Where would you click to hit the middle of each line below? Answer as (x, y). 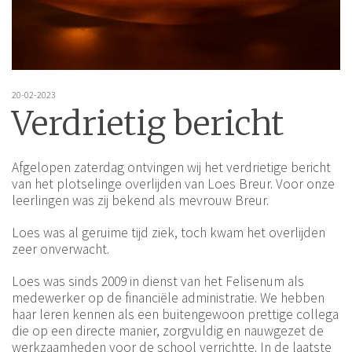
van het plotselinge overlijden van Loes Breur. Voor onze (173, 184)
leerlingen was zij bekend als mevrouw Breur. (140, 201)
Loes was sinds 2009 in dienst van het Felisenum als (158, 282)
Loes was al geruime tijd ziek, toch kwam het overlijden (169, 233)
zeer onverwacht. (60, 249)
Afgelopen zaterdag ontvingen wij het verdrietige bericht (171, 168)
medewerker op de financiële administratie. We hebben (168, 298)
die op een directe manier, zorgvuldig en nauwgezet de (168, 331)
